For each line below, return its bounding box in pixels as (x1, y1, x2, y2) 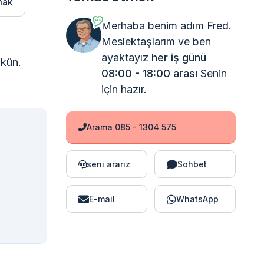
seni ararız (86, 159, 130, 169)
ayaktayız (101, 51, 151, 64)
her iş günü (151, 51, 206, 64)
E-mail (88, 194, 115, 204)
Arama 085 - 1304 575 (86, 122, 176, 132)
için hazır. (101, 83, 147, 95)
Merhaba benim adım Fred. (101, 19, 232, 32)
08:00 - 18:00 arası (101, 67, 200, 80)
